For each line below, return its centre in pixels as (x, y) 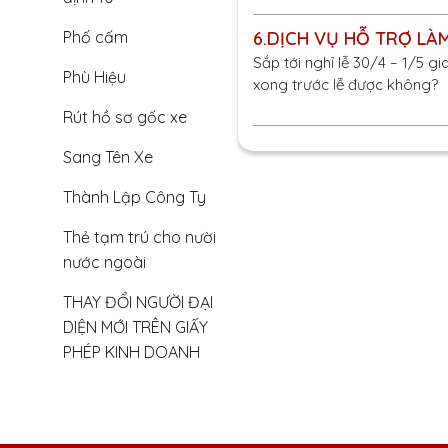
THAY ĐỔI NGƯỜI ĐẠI (138, 302)
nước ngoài (104, 262)
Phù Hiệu (94, 77)
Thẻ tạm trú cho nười (139, 237)
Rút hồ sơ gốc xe (125, 117)
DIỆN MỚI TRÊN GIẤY (135, 327)
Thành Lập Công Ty (134, 197)
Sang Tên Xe (108, 157)
